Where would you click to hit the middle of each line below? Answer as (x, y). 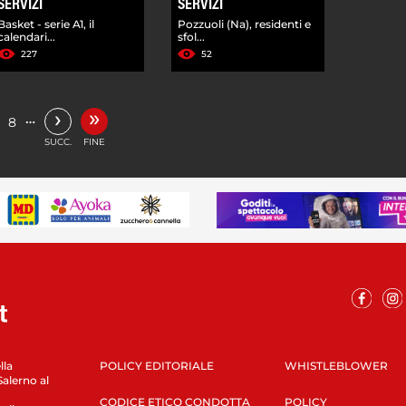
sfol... (192, 36)
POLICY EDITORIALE (156, 365)
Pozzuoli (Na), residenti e (245, 24)
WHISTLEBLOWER (336, 365)
